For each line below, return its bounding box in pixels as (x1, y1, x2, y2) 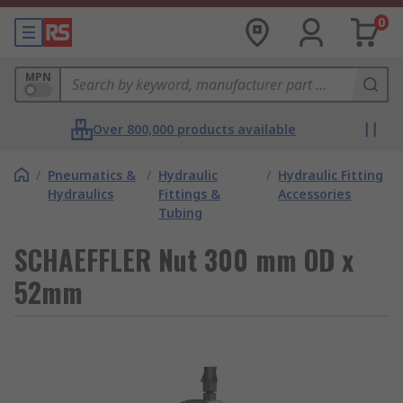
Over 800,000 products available (93, 121, 296, 138)
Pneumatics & (48, 166, 136, 184)
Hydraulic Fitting (278, 166, 384, 184)
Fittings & (158, 185, 221, 202)
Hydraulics (48, 185, 113, 202)
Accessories (278, 185, 352, 202)
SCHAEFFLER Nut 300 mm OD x (14, 239, 354, 280)
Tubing (158, 204, 203, 221)
